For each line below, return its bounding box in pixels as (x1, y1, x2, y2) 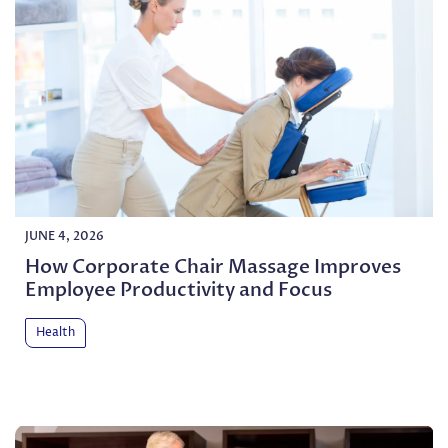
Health (36, 323, 75, 341)
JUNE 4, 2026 (25, 227, 104, 244)
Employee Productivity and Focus (25, 276, 332, 303)
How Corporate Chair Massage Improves (25, 253, 401, 280)
